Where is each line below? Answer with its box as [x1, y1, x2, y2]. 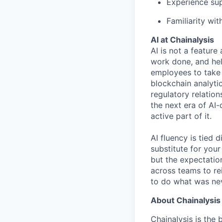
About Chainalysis [151, 195, 221, 205]
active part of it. [151, 111, 212, 121]
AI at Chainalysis [151, 35, 214, 45]
